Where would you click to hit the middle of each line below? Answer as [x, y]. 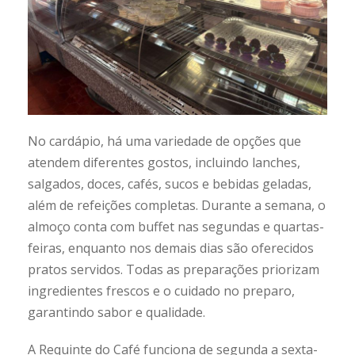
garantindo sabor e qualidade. [116, 312]
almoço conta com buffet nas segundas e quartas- [176, 226]
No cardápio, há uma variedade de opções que [164, 141]
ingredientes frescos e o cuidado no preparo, [161, 290]
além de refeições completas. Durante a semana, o [177, 205]
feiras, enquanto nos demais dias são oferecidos [171, 248]
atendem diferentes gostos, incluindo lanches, [164, 162]
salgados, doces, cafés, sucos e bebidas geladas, [170, 183]
